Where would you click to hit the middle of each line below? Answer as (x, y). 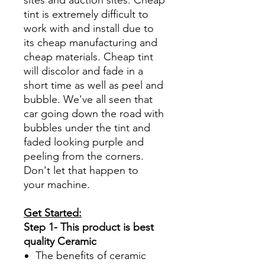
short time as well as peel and (93, 85)
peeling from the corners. (84, 156)
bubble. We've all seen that (88, 99)
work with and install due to (89, 28)
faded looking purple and (84, 142)
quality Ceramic (60, 241)
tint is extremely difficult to (86, 14)
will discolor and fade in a (83, 71)
